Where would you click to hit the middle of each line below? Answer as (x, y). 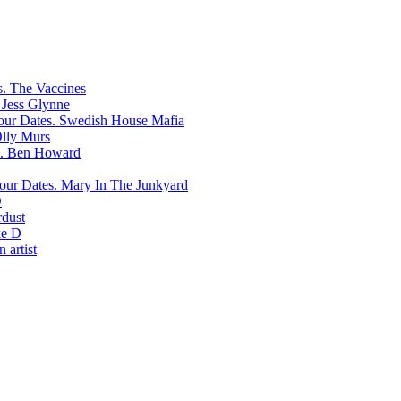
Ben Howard (44, 153)
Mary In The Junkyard (124, 185)
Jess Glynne (36, 104)
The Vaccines (48, 88)
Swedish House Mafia (122, 120)
